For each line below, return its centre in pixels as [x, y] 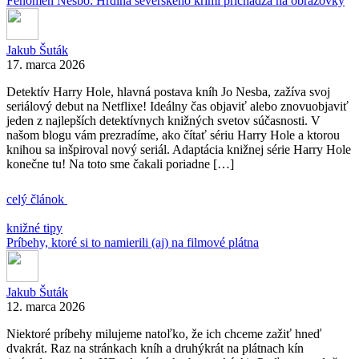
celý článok [37, 199]
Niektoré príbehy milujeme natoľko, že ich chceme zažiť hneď [164, 333]
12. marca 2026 [46, 306]
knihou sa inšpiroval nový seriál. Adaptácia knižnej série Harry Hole [179, 149]
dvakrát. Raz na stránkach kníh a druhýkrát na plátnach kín [155, 348]
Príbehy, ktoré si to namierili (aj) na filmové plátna [133, 242]
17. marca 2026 [46, 64]
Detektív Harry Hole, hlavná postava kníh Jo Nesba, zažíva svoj [168, 91]
